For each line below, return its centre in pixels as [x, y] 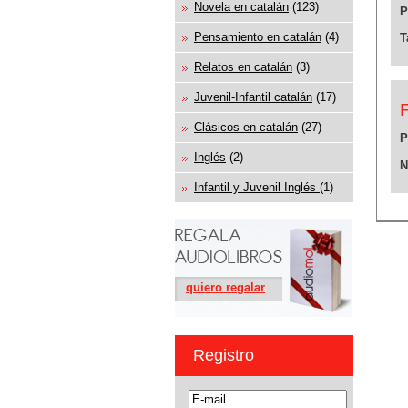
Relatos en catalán [243, 66]
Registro [224, 355]
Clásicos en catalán [246, 127]
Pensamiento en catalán [258, 36]
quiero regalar [225, 287]
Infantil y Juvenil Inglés [257, 187]
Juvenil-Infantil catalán [253, 97]
